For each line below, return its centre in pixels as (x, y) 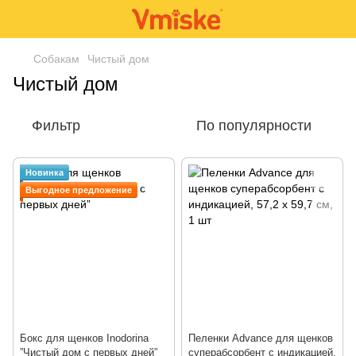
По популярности (254, 126)
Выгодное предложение (79, 190)
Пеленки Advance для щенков (261, 338)
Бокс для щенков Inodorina (84, 338)
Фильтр (56, 126)
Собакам (56, 59)
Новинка (44, 172)
